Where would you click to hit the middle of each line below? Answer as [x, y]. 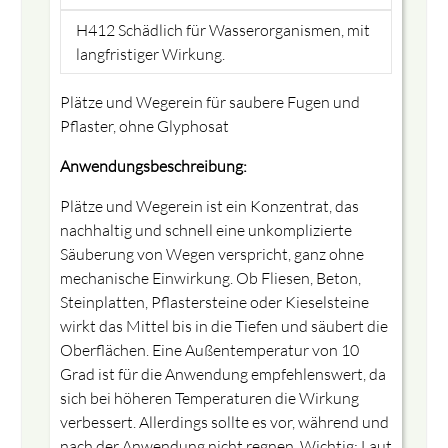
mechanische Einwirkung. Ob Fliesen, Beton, [210, 277]
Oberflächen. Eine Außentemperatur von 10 [209, 349]
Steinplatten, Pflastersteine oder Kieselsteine [214, 301]
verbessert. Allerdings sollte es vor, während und [224, 421]
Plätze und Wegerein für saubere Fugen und [209, 101]
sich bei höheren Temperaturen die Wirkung [209, 397]
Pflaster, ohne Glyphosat [144, 125]
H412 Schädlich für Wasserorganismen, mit [222, 29]
